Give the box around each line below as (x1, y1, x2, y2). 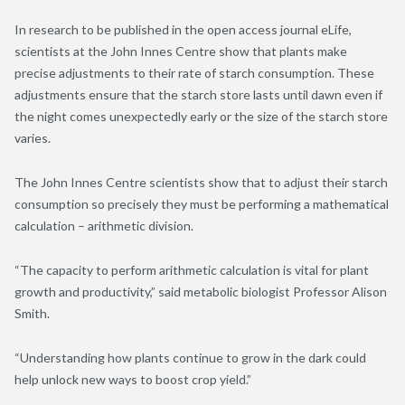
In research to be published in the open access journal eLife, (14, 21, 352, 37)
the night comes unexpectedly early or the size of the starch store (14, 108, 388, 124)
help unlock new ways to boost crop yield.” (14, 371, 251, 387)
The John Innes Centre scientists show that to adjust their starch (14, 174, 388, 190)
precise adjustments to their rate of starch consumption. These (14, 64, 374, 80)
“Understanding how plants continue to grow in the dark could (14, 349, 366, 365)
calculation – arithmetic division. (14, 217, 193, 233)
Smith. (14, 305, 50, 321)
